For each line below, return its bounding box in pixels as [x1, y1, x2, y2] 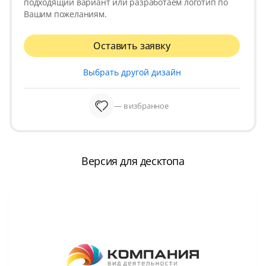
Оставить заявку [93, 39, 170, 53]
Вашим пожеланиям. [24, 8, 107, 20]
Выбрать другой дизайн [83, 66, 181, 78]
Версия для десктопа [81, 154, 185, 169]
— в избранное [114, 100, 169, 112]
